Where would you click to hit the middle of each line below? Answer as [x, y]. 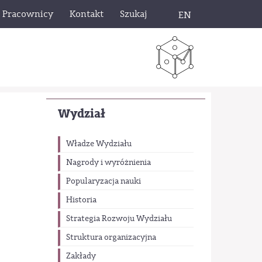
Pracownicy [28, 14]
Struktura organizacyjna [111, 238]
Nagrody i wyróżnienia [108, 163]
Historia [81, 200]
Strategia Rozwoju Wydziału [119, 219]
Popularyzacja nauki [103, 182]
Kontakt [87, 14]
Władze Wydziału [99, 144]
